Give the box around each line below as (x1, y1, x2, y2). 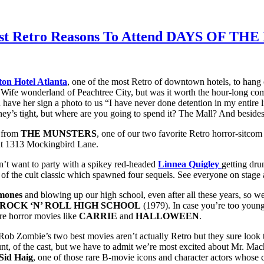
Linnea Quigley (158, 159, 219, 169)
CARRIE (79, 210, 117, 221)
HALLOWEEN (136, 210, 199, 221)
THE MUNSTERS (21, 128, 97, 138)
